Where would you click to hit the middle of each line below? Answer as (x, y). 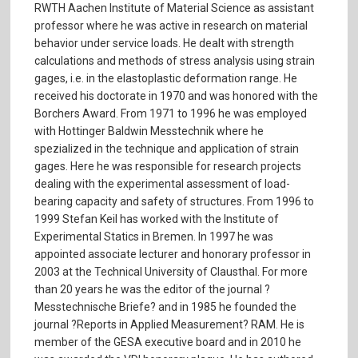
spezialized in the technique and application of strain (167, 149)
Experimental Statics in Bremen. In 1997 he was (154, 237)
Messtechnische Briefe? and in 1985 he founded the (166, 307)
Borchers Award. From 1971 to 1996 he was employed (171, 114)
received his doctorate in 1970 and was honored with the (177, 96)
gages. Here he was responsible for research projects (168, 167)
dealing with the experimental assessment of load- (163, 184)
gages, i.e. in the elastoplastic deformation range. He (166, 79)
